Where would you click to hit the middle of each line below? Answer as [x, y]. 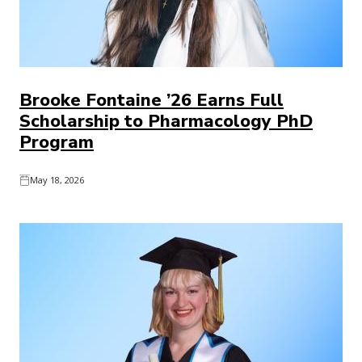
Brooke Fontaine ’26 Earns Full [152, 100]
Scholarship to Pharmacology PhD [166, 121]
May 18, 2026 [57, 180]
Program [57, 142]
